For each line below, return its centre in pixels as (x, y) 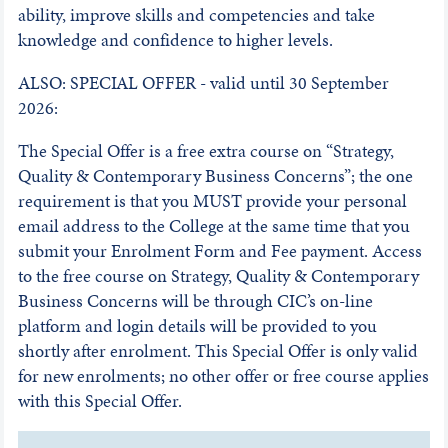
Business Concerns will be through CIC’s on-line (195, 301)
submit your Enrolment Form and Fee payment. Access (219, 251)
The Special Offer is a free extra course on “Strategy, (205, 151)
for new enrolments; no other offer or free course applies (223, 376)
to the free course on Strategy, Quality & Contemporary (218, 276)
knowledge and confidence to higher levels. (177, 40)
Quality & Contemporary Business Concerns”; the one (215, 176)
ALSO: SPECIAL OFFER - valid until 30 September (203, 83)
